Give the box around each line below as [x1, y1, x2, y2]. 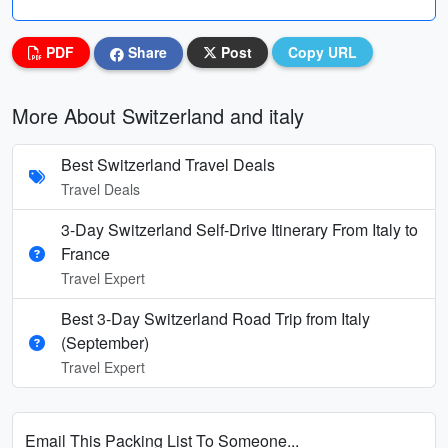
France [61, 241, 110, 265]
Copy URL [288, 42, 357, 62]
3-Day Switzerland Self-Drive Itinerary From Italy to [61, 217, 418, 241]
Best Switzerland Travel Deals [61, 152, 275, 176]
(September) [61, 330, 149, 354]
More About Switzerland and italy [12, 100, 304, 130]
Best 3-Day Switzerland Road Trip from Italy [61, 306, 370, 330]
